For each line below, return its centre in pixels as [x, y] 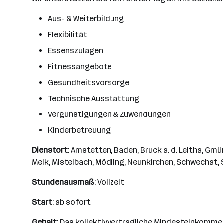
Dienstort [50, 150]
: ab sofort [71, 202]
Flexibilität [67, 35]
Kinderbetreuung [79, 130]
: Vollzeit [109, 182]
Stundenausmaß [63, 182]
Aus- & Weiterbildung [86, 19]
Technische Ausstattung [94, 98]
